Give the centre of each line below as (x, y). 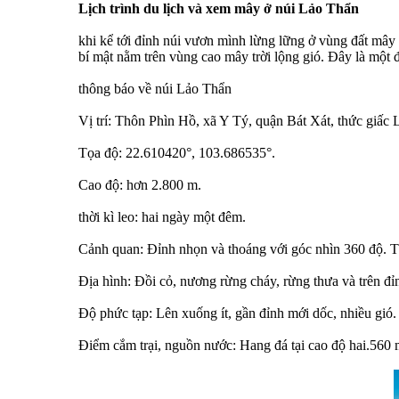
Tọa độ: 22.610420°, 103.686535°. (177, 153)
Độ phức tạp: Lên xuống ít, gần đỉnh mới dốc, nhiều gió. (237, 313)
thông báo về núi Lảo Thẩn (155, 89)
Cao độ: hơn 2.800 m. (140, 185)
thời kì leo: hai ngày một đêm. (162, 217)
